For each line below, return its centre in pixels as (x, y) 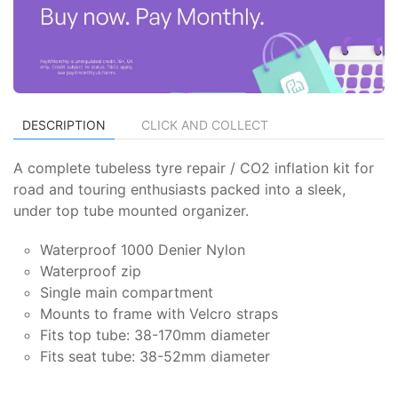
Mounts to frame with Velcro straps (159, 313)
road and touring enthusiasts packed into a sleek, (179, 189)
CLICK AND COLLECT (205, 124)
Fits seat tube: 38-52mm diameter (155, 356)
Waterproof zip (91, 271)
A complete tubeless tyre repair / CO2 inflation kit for (194, 167)
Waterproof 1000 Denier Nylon (143, 249)
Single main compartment (127, 292)
